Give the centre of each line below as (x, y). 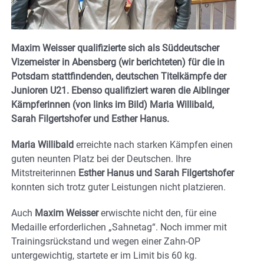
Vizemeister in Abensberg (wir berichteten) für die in (118, 62)
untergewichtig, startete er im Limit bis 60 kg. (104, 256)
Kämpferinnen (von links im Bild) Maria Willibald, (113, 105)
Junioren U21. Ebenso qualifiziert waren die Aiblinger (120, 91)
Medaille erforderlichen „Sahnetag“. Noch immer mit (119, 227)
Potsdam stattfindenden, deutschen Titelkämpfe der (119, 77)
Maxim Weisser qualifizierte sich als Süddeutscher (115, 48)
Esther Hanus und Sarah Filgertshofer (155, 173)
